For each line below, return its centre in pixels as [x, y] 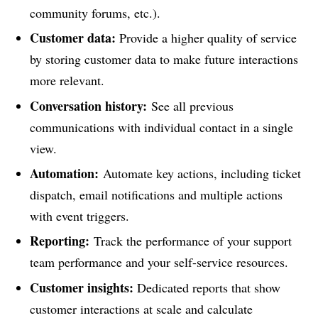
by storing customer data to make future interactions [164, 59]
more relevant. [67, 81]
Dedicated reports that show [207, 287]
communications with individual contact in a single [161, 127]
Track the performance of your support [190, 241]
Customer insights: [81, 287]
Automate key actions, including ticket [199, 173]
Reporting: [59, 241]
